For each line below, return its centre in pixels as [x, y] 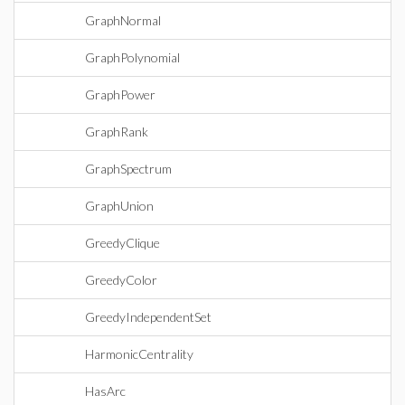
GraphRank [117, 132]
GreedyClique [122, 243]
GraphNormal [123, 20]
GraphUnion [119, 206]
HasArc [105, 391]
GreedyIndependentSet [148, 317]
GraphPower [120, 94]
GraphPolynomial [132, 57]
